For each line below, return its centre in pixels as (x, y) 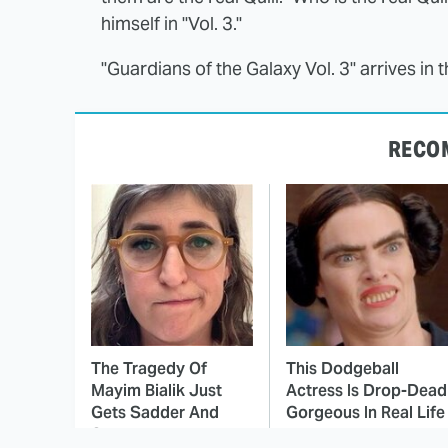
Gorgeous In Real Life (365, 413)
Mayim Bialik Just (156, 391)
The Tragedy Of (149, 369)
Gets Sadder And (155, 413)
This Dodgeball (342, 369)
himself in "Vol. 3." (171, 24)
